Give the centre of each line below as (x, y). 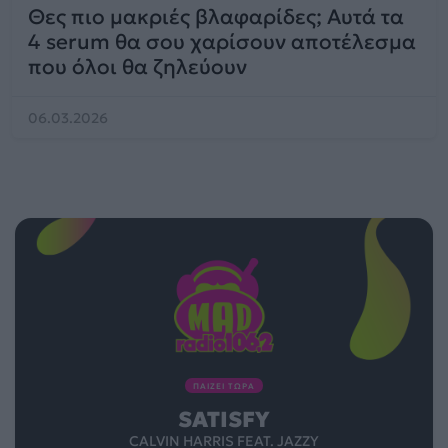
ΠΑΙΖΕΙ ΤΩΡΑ (224, 386)
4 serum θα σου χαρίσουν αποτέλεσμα (222, 42)
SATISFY (224, 420)
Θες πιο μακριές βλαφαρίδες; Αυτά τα (216, 17)
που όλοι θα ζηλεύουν (137, 67)
